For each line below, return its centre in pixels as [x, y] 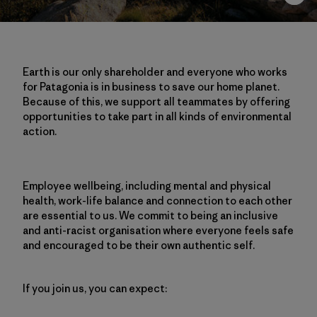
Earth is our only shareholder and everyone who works [155, 72]
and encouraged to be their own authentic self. [139, 245]
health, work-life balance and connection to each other [157, 201]
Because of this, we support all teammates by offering [156, 102]
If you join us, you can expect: [95, 288]
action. [40, 131]
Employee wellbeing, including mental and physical [147, 186]
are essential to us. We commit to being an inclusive [150, 215]
